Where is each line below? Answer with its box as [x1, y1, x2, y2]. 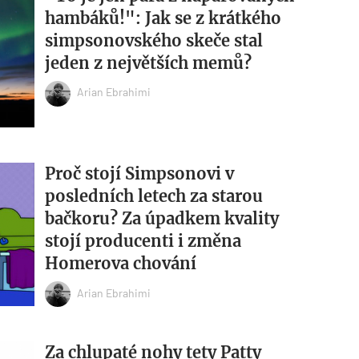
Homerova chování [44, 253, 196, 274]
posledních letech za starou [44, 186, 263, 207]
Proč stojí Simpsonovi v [44, 163, 234, 184]
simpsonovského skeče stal [44, 30, 263, 50]
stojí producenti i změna [44, 231, 241, 252]
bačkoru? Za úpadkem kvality [44, 208, 279, 229]
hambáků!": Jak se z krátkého [44, 7, 281, 28]
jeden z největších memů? [44, 52, 252, 73]
